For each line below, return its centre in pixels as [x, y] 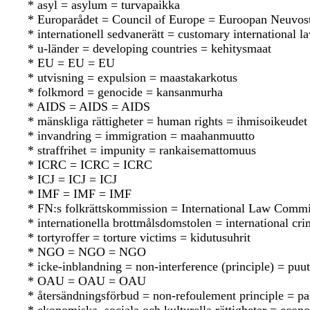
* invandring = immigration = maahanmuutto [141, 136]
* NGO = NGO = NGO [87, 252]
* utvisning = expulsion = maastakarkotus [133, 78]
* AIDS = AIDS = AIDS [89, 107]
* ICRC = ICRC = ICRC [90, 165]
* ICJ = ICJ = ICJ [72, 180]
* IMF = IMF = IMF [80, 194]
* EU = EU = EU [71, 63]
